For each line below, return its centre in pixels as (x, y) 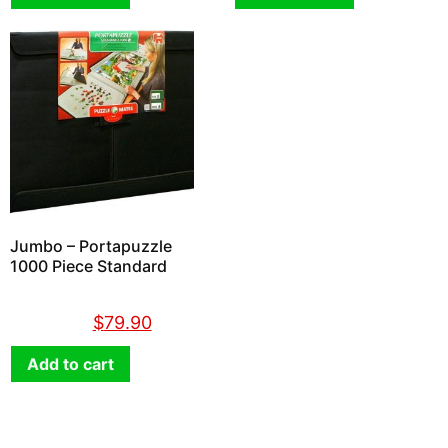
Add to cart (70, 363)
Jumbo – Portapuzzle (91, 245)
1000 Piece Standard (88, 265)
